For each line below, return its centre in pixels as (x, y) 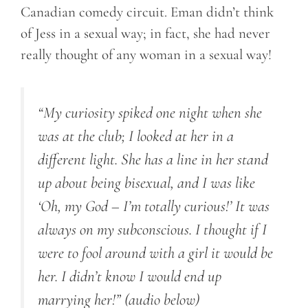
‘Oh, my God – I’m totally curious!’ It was (154, 206)
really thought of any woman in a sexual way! (148, 55)
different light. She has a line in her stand (153, 159)
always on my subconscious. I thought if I (152, 229)
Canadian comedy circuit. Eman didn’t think (147, 12)
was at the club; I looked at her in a (136, 136)
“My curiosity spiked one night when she (150, 112)
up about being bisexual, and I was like (146, 183)
